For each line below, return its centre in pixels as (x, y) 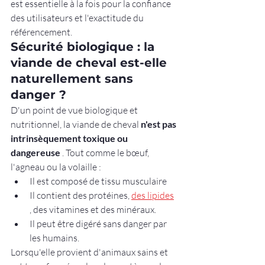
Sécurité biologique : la (84, 46)
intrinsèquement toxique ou (70, 138)
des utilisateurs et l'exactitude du (78, 17)
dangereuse (35, 152)
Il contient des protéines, (80, 195)
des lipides (153, 195)
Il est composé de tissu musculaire (98, 181)
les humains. (54, 237)
